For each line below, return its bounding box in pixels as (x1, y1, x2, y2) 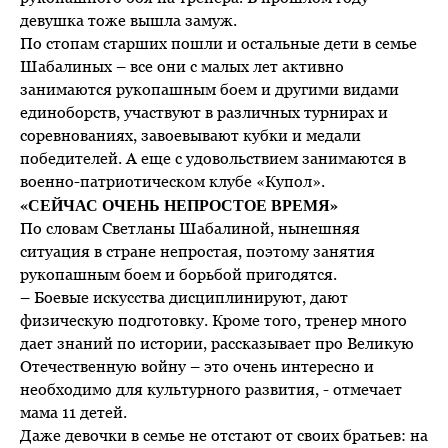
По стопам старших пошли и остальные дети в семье (20, 33, 417, 52)
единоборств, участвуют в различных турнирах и (20, 102, 388, 121)
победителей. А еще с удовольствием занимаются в (20, 148, 406, 167)
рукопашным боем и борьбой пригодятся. (20, 264, 337, 283)
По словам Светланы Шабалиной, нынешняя (20, 218, 360, 237)
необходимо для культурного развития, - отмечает (20, 379, 402, 398)
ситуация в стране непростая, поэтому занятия (20, 241, 375, 260)
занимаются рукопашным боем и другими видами (20, 79, 399, 98)
